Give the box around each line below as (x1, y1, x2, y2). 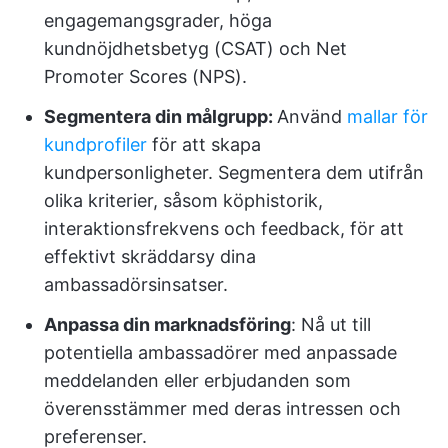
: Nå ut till (291, 314, 371, 335)
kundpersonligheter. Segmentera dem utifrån (44, 162, 424, 183)
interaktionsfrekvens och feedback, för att (44, 218, 404, 239)
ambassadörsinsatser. (44, 274, 228, 295)
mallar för (347, 106, 428, 127)
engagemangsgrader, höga (44, 10, 272, 31)
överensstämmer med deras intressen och (44, 398, 401, 419)
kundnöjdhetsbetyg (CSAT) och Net (44, 38, 347, 59)
